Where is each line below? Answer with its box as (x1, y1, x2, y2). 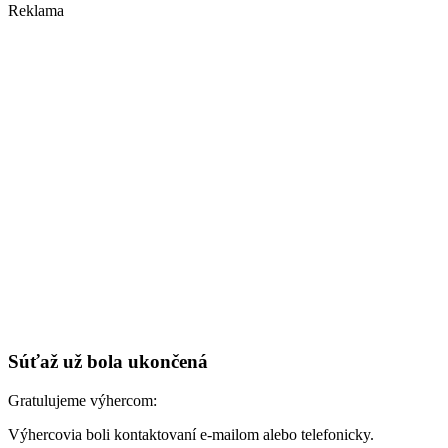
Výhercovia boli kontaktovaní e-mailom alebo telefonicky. (8, 425, 374, 443)
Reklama (8, 2, 64, 20)
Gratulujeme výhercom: (8, 391, 157, 409)
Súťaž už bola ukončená (8, 351, 208, 373)
